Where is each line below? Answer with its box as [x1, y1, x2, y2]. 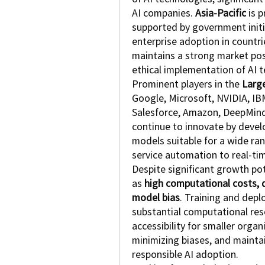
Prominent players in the [132, 79, 242, 89]
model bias [132, 193, 180, 202]
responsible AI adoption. [132, 250, 238, 259]
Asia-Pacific [195, 8, 246, 18]
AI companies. [132, 8, 195, 18]
